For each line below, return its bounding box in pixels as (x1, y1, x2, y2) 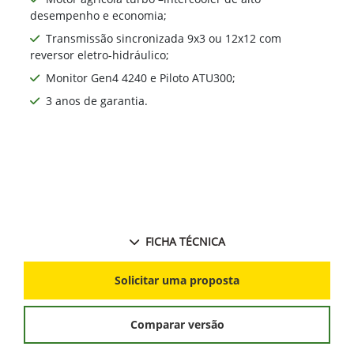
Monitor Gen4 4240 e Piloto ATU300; (46, 70, 235, 85)
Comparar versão (130, 317, 224, 333)
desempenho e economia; (30, 7, 167, 23)
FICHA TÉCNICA (145, 233, 225, 249)
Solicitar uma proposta (115, 273, 239, 288)
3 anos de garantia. (46, 92, 148, 108)
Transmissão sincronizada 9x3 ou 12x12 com (46, 30, 281, 46)
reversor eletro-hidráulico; (30, 47, 169, 62)
